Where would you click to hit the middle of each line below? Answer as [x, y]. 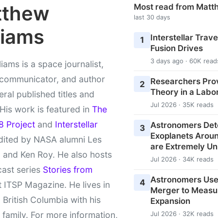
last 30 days [152, 17]
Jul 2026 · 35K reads [182, 104]
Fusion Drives [176, 48]
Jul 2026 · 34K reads [182, 159]
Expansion [170, 201]
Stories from [68, 169]
